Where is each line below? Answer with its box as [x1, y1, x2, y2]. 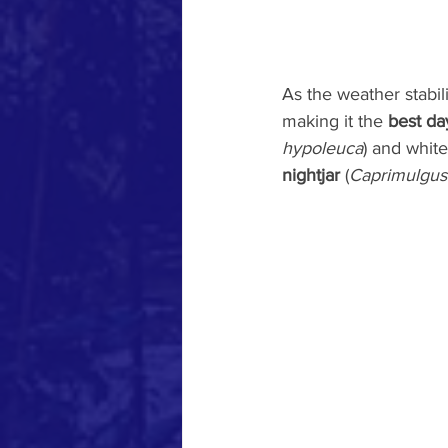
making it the [282, 111, 388, 132]
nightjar [282, 165, 340, 186]
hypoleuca [282, 138, 363, 159]
